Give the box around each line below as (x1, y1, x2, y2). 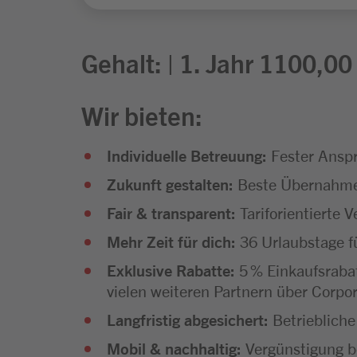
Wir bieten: (81, 98, 202, 131)
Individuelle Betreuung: (107, 144, 267, 165)
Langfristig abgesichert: (107, 308, 269, 329)
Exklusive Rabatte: (107, 259, 235, 280)
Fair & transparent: (107, 202, 236, 222)
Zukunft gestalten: (107, 173, 233, 194)
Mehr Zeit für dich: (107, 230, 236, 251)
